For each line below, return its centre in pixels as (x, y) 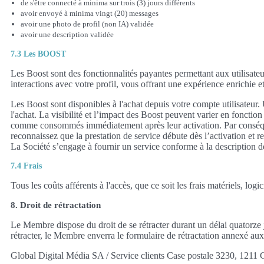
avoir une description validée (67, 34)
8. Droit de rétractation (56, 205)
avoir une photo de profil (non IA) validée (87, 24)
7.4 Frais (26, 166)
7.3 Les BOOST (38, 54)
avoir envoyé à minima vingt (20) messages (90, 13)
